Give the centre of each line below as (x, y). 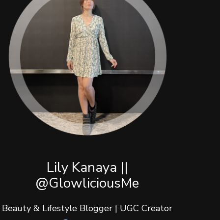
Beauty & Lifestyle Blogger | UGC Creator (87, 208)
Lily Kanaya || (87, 168)
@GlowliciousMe (87, 183)
